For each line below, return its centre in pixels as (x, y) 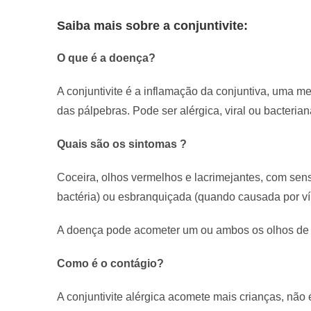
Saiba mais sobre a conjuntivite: (154, 25)
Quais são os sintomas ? (122, 144)
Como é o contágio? (112, 263)
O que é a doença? (108, 58)
